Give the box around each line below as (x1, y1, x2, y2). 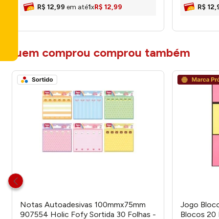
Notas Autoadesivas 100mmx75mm (20, 200, 146, 209)
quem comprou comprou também (8, 45, 190, 60)
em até (66, 3, 88, 11)
